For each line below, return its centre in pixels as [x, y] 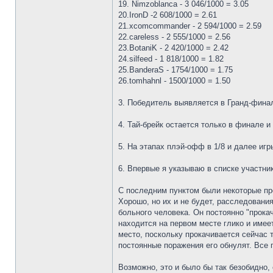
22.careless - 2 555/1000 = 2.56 [174, 37]
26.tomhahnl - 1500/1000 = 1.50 [174, 81]
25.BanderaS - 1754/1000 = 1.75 [175, 70]
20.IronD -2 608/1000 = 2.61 [168, 15]
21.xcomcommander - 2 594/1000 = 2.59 [190, 26]
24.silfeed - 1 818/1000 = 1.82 [171, 59]
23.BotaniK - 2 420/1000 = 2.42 [173, 48]
